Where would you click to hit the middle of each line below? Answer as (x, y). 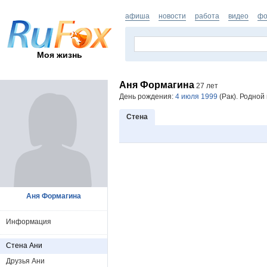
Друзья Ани (25, 261)
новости (172, 16)
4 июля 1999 (196, 97)
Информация (29, 222)
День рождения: (147, 97)
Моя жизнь (60, 55)
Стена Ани (24, 246)
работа (207, 16)
